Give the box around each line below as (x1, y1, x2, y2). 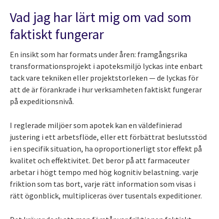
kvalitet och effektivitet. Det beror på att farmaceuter (10, 155, 190, 166)
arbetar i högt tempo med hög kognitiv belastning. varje (10, 167, 198, 177)
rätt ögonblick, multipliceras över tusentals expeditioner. (10, 191, 202, 201)
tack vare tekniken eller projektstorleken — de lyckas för (10, 73, 198, 83)
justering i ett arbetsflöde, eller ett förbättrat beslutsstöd (10, 132, 207, 142)
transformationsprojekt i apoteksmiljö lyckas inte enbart (10, 61, 203, 71)
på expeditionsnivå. (10, 96, 74, 107)
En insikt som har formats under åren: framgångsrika (10, 49, 187, 60)
